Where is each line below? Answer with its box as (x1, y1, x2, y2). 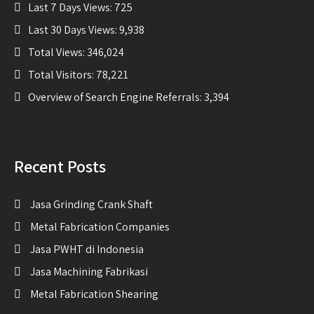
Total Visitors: (28, 67, 96, 82)
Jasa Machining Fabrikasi (30, 264, 148, 279)
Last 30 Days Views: (28, 22, 119, 37)
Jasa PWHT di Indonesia (30, 241, 144, 257)
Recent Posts (14, 154, 106, 177)
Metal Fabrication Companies (30, 219, 170, 234)
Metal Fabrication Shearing (30, 286, 158, 301)
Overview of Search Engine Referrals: (28, 89, 204, 104)
